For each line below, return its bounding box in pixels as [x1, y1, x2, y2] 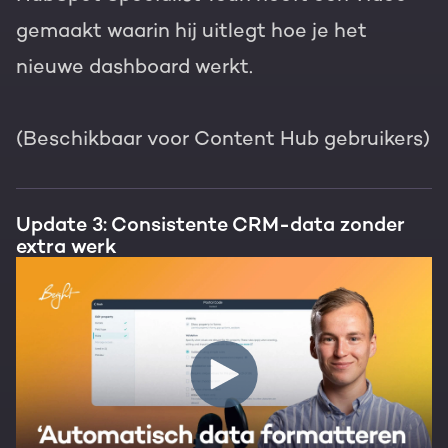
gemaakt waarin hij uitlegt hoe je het [16, 18, 367, 43]
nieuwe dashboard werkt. [16, 54, 253, 79]
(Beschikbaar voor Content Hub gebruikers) [16, 126, 430, 151]
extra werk [16, 234, 117, 259]
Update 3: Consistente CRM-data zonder [16, 212, 405, 237]
